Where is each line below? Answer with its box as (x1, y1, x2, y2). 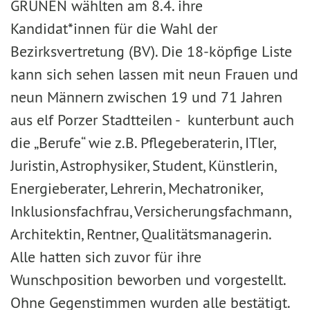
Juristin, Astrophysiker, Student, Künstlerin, (10, 156, 275, 175)
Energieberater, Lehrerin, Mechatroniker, (10, 179, 262, 198)
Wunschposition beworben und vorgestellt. (10, 270, 285, 289)
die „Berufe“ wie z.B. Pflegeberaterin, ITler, (10, 133, 275, 152)
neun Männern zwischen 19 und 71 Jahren (10, 87, 282, 107)
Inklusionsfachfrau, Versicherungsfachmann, (10, 201, 290, 221)
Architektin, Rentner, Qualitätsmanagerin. (10, 224, 272, 244)
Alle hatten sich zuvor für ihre (10, 247, 201, 266)
